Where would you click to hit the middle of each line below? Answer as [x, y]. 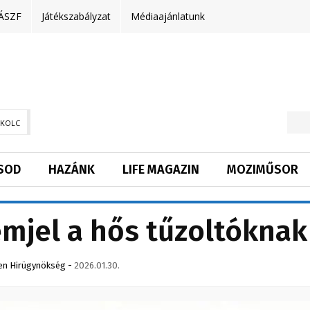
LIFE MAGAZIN [161, 170]
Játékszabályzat [76, 16]
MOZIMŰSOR [263, 170]
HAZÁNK [72, 170]
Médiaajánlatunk [168, 16]
